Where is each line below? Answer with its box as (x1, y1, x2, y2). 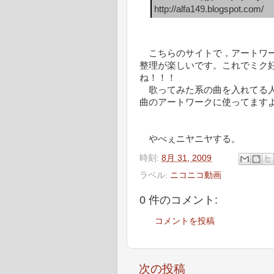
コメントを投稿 (155, 216, 215, 226)
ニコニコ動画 (170, 171, 221, 180)
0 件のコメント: (139, 194, 218, 207)
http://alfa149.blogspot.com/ (154, 4, 264, 14)
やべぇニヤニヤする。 (139, 133, 240, 144)
